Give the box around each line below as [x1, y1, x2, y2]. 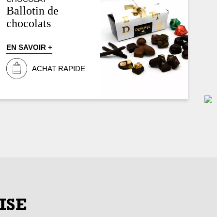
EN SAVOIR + [6, 43, 53, 51]
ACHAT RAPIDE [32, 64, 86, 73]
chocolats [6, 16, 51, 30]
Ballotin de [6, 4, 59, 17]
